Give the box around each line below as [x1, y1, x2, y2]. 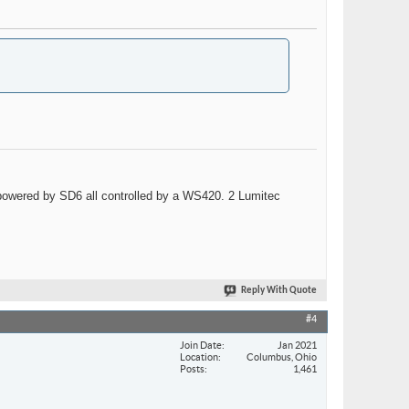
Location [180, 351, 218, 362]
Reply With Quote [241, 286, 317, 297]
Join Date [180, 339, 222, 351]
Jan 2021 [278, 339, 317, 351]
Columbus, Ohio [246, 351, 317, 362]
